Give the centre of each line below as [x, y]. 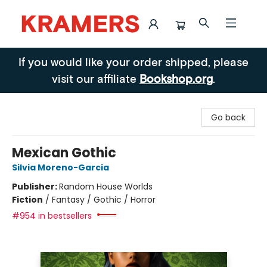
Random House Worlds [106, 187]
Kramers [26, 59]
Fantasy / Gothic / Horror [104, 200]
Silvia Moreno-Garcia [60, 167]
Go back [228, 117]
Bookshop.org [176, 78]
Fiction [27, 200]
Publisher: [35, 187]
